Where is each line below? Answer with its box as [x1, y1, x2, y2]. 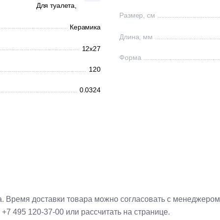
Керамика [70, 23, 101, 31]
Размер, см [119, 11, 155, 19]
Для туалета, [36, 1, 77, 9]
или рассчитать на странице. [64, 208, 170, 216]
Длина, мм [119, 33, 153, 41]
